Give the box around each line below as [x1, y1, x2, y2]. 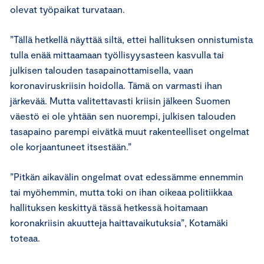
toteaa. [10, 232, 42, 243]
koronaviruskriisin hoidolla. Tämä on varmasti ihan [10, 79, 222, 91]
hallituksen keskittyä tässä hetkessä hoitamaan [10, 201, 208, 213]
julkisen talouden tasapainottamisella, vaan [10, 64, 193, 75]
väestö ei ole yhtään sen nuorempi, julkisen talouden [10, 110, 236, 121]
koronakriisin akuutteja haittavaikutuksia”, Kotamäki [10, 216, 228, 228]
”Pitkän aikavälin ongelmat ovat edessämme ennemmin [10, 170, 243, 182]
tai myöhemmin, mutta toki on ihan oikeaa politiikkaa [10, 186, 232, 197]
